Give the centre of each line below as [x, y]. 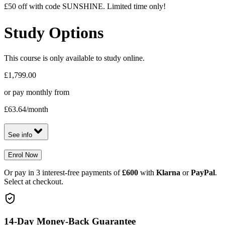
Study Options [54, 32]
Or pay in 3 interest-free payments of [62, 172]
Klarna [168, 172]
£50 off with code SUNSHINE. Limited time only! [85, 7]
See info [20, 135]
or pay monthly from [37, 92]
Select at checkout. [34, 181]
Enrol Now [23, 155]
